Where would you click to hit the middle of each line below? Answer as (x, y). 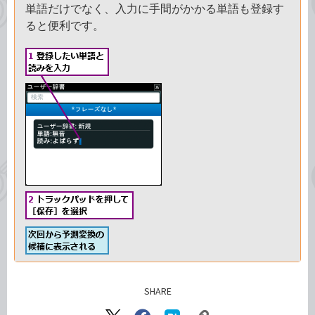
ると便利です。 (65, 25)
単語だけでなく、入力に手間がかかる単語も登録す (155, 8)
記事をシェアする (211, 302)
